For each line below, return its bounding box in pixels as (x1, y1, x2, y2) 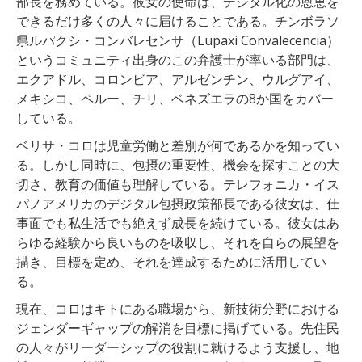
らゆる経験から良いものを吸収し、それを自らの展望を (16, 233, 339, 251)
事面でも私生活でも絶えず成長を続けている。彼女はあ (16, 213, 339, 232)
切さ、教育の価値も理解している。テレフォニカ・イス (16, 175, 339, 193)
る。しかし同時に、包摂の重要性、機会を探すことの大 (16, 155, 339, 174)
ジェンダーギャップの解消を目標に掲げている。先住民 (16, 318, 339, 337)
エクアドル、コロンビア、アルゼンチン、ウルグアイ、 (16, 69, 339, 88)
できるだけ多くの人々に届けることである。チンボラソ (16, 11, 339, 30)
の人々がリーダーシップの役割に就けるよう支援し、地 (16, 338, 339, 356)
